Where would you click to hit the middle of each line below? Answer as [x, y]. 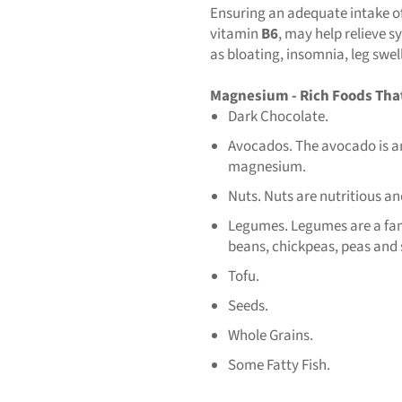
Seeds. [248, 306]
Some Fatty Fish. [279, 365]
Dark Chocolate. [280, 116]
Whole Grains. [271, 335]
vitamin [234, 34]
